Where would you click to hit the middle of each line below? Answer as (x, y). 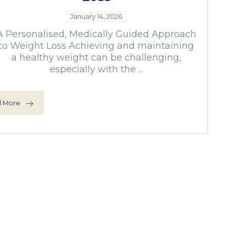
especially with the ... (96, 69)
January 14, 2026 (96, 17)
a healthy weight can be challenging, (96, 58)
